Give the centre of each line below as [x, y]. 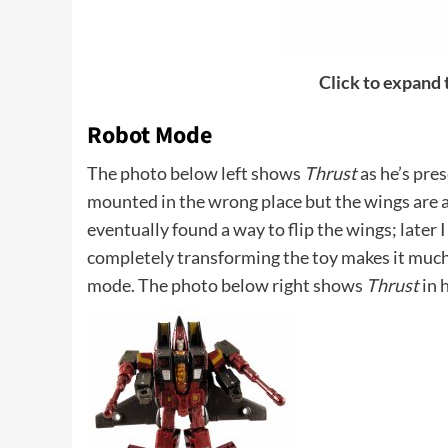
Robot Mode [149, 136]
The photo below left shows [195, 173]
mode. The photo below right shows [226, 285]
